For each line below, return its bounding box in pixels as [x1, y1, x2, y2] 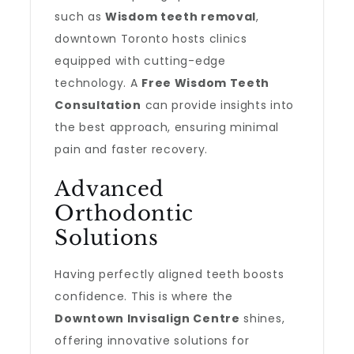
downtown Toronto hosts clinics [55, 31, 247, 47]
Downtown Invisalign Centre [55, 311, 240, 326]
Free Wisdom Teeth [141, 75, 270, 91]
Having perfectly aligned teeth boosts [55, 266, 284, 282]
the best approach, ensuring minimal [55, 119, 279, 135]
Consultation [55, 97, 141, 113]
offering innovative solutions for [55, 333, 250, 348]
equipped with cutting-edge [55, 53, 226, 69]
